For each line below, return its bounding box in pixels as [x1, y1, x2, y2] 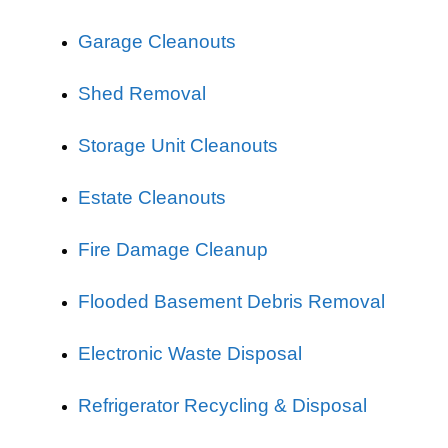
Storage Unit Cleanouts [78, 135, 278, 156]
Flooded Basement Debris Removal [78, 291, 385, 312]
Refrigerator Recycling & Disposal [78, 395, 367, 416]
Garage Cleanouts [78, 31, 236, 52]
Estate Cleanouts [78, 187, 226, 208]
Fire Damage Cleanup [78, 239, 268, 260]
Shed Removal [78, 83, 206, 104]
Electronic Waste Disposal [78, 343, 302, 364]
